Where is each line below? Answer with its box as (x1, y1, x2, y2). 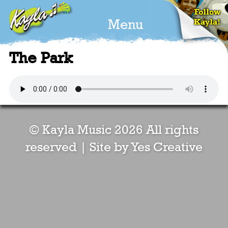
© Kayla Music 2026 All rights (30, 124, 198, 137)
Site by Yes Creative (90, 141, 203, 154)
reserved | (25, 141, 90, 154)
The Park (9, 50, 73, 66)
